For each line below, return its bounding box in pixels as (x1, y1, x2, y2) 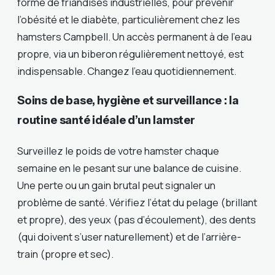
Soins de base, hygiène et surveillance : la (17, 93, 239, 108)
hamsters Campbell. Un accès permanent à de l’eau (17, 29, 252, 44)
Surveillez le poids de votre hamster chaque (17, 144, 219, 158)
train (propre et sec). (17, 247, 114, 261)
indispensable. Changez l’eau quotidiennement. (17, 63, 236, 78)
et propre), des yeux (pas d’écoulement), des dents (17, 212, 256, 227)
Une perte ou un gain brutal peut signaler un (17, 178, 215, 193)
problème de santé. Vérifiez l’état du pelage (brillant (17, 195, 257, 210)
